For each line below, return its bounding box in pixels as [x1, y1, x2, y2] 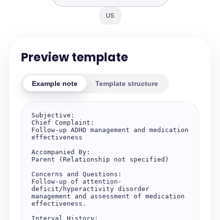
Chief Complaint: [31, 119, 94, 126]
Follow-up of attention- [31, 178, 122, 185]
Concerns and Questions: [31, 170, 122, 178]
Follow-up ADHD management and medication [31, 126, 189, 134]
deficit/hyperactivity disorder [31, 185, 149, 192]
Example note [31, 80, 78, 87]
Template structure [95, 80, 158, 87]
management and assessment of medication [31, 192, 185, 200]
